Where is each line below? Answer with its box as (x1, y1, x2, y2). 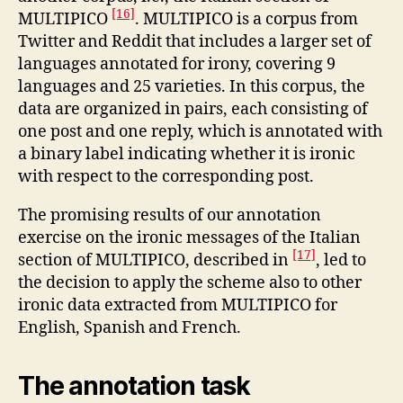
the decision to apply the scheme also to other (18, 273, 362, 293)
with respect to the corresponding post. (18, 166, 314, 187)
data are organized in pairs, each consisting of (18, 99, 368, 120)
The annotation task (18, 371, 250, 401)
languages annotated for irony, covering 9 (18, 54, 336, 75)
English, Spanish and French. (18, 318, 241, 338)
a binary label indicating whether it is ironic (18, 144, 355, 165)
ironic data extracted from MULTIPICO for (18, 295, 337, 316)
